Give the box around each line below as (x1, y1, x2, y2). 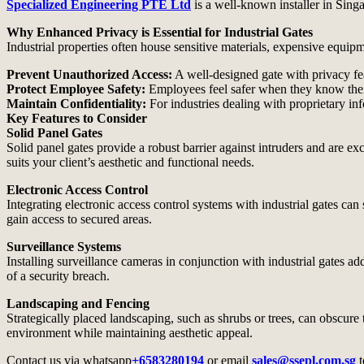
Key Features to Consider (6, 110, 147, 125)
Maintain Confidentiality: (6, 96, 146, 110)
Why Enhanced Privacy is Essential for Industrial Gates (6, 24, 313, 39)
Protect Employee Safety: (6, 81, 145, 96)
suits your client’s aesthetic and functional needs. (6, 154, 254, 169)
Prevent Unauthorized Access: (6, 67, 172, 81)
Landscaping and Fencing (6, 296, 149, 310)
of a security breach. (6, 268, 110, 283)
